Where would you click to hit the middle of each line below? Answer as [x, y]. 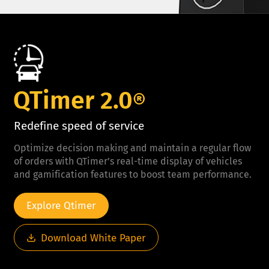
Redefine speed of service [79, 126]
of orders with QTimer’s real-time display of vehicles [128, 162]
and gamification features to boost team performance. [133, 175]
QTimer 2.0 [73, 101]
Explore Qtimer [61, 206]
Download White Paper [93, 238]
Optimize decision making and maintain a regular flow [132, 148]
